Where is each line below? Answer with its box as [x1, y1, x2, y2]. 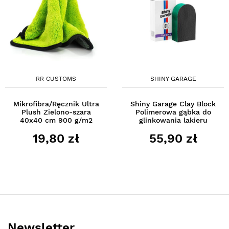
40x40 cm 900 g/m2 [19, 116, 93, 124]
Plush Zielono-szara [21, 107, 91, 116]
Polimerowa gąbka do [135, 107, 211, 116]
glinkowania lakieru [139, 116, 208, 124]
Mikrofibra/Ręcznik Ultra [13, 99, 99, 108]
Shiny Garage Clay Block [130, 99, 216, 108]
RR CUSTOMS [36, 75, 76, 82]
